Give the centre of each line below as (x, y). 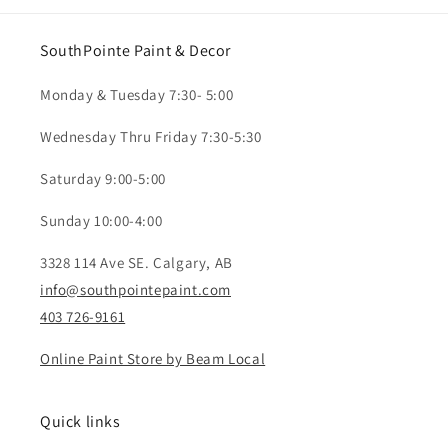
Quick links (80, 422)
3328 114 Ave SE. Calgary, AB (136, 263)
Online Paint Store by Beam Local (153, 359)
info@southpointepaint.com (135, 290)
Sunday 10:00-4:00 (101, 221)
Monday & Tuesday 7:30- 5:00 (137, 95)
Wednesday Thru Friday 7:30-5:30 (151, 137)
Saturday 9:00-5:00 (103, 179)
